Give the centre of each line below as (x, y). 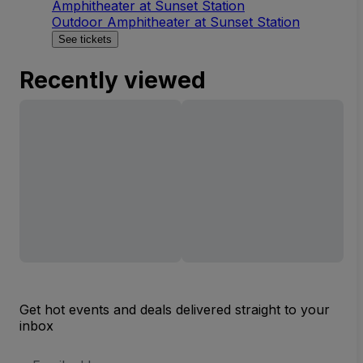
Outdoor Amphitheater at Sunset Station (176, 21)
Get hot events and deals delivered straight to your (175, 309)
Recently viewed (113, 80)
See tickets (85, 39)
